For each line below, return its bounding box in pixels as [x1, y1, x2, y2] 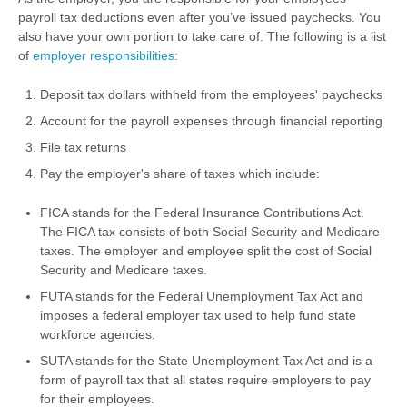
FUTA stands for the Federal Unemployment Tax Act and [40, 289, 363, 303]
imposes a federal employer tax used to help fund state [40, 308, 356, 323]
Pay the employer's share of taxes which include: [40, 166, 320, 181]
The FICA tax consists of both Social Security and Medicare [40, 224, 380, 239]
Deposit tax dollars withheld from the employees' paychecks [40, 87, 382, 102]
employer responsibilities [33, 48, 174, 63]
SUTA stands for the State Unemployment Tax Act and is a [40, 353, 372, 368]
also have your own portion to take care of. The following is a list [18, 29, 386, 44]
